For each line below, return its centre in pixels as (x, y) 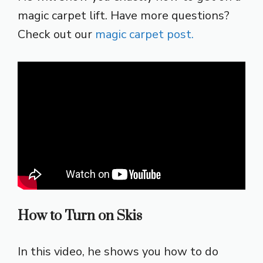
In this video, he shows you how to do (118, 252)
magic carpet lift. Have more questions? (124, 15)
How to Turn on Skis (80, 216)
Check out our (56, 34)
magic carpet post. (144, 34)
